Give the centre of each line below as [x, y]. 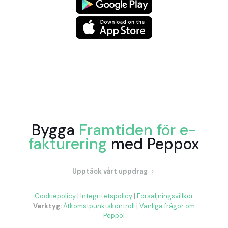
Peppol [114, 216]
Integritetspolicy [106, 196]
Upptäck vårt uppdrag [111, 172]
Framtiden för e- [138, 130]
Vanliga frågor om [167, 206]
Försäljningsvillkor [165, 196]
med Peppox [153, 144]
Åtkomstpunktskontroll [99, 206]
